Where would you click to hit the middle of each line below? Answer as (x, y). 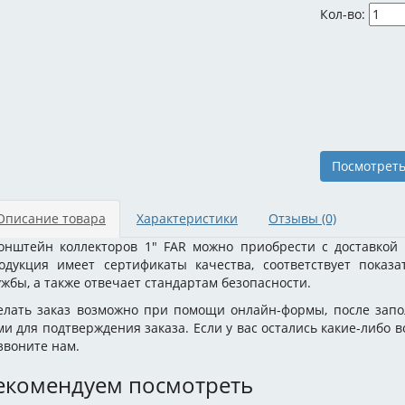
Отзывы (295, 218)
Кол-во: (344, 14)
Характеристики (187, 218)
